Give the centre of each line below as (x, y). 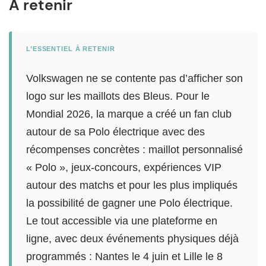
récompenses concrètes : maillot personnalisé (134, 149)
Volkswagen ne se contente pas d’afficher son (134, 78)
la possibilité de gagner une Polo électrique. (129, 203)
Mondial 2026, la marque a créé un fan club (129, 114)
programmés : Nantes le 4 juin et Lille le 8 (124, 256)
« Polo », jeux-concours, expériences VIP (124, 167)
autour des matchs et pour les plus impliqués (132, 185)
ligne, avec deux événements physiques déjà (132, 238)
